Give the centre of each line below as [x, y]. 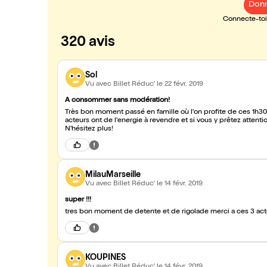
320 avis [88, 43]
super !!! [78, 200]
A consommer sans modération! [117, 101]
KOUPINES [105, 258]
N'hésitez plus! [89, 129]
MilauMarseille [113, 175]
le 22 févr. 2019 [180, 84]
